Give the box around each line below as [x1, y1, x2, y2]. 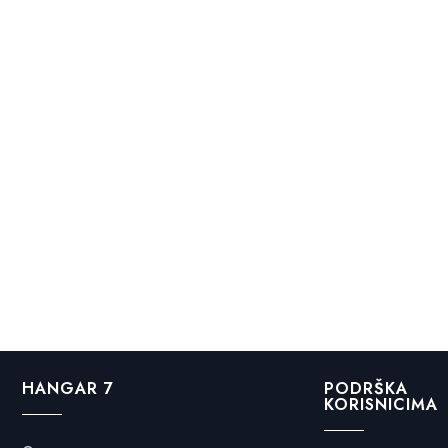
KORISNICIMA [323, 393, 438, 416]
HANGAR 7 [21, 377, 114, 400]
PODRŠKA [323, 377, 408, 400]
